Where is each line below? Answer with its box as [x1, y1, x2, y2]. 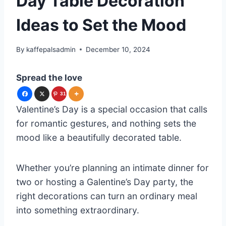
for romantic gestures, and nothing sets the [16, 118, 196, 129]
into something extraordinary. [16, 204, 139, 215]
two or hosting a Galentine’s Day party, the [16, 176, 193, 187]
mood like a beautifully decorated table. [16, 132, 182, 143]
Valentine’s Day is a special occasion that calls [16, 103, 207, 115]
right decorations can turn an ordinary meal [16, 190, 197, 201]
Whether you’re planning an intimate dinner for [16, 162, 209, 173]
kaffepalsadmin [26, 45, 76, 53]
